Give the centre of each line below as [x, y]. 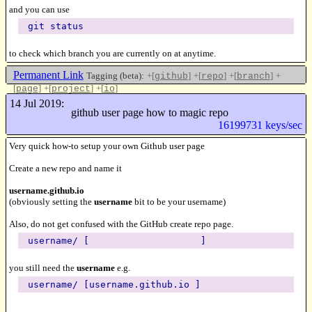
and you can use [39, 10]
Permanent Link [48, 75]
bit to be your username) [179, 201]
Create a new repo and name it [65, 168]
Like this [280, 100]
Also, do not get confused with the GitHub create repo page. [121, 224]
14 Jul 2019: [37, 103]
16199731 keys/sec [260, 125]
